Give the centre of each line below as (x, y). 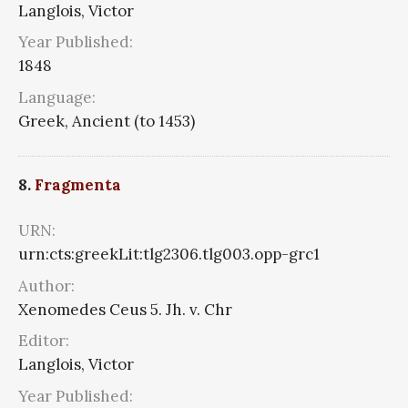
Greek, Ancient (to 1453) (107, 121)
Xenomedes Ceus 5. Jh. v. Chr (125, 309)
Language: (57, 97)
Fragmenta (78, 185)
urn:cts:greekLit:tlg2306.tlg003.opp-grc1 (169, 255)
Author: (46, 286)
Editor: (44, 341)
